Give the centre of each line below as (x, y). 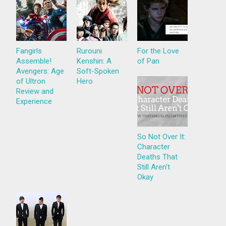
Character (154, 147)
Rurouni (90, 51)
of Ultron (31, 81)
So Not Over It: (162, 137)
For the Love (158, 51)
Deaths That (158, 157)
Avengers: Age (40, 71)
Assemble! (34, 61)
